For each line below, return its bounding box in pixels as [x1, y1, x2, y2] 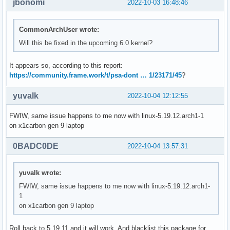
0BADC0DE [13, 141, 59, 150]
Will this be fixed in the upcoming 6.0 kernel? [19, 39, 153, 47]
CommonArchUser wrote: [19, 25, 100, 33]
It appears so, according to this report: [9, 61, 123, 69]
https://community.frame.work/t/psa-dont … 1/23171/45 [9, 71, 182, 79]
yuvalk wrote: [19, 169, 62, 177]
